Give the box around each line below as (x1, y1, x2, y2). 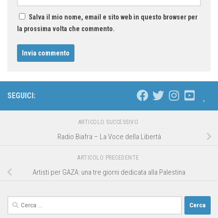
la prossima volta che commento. (17, 24, 115, 33)
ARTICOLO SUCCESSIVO (78, 118, 140, 126)
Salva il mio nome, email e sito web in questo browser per (29, 13, 198, 21)
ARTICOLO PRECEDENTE (77, 154, 141, 161)
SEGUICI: (7, 91, 36, 100)
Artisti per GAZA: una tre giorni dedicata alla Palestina (33, 167, 185, 177)
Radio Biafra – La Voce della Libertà (57, 132, 161, 141)
